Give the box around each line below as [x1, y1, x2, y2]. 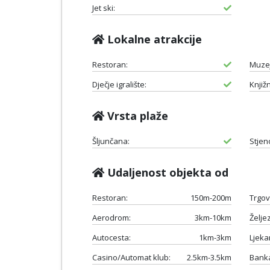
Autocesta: [92, 231, 131, 243]
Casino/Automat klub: [92, 251, 171, 263]
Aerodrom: [92, 212, 131, 223]
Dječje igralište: [92, 78, 146, 90]
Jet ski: [92, 2, 115, 13]
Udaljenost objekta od [104, 165, 228, 180]
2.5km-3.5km [186, 251, 231, 263]
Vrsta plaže [104, 108, 168, 123]
